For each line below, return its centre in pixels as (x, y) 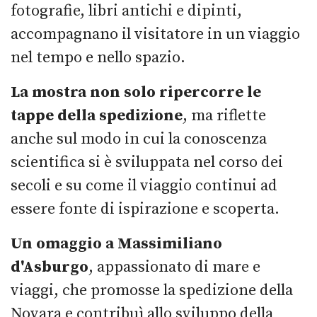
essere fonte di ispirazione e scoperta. (145, 209)
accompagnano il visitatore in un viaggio (155, 34)
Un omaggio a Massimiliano (116, 243)
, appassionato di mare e (174, 267)
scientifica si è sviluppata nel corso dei (147, 162)
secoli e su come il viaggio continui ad (144, 185)
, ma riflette (224, 115)
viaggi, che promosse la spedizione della (152, 290)
